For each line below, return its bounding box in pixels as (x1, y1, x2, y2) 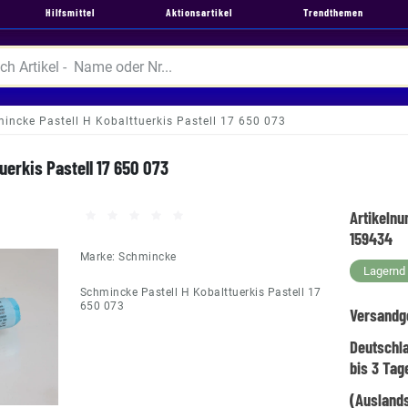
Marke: (79, 250, 119, 263)
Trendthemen (303, 5, 363, 18)
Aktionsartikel (166, 5, 232, 18)
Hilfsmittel (46, 5, 95, 18)
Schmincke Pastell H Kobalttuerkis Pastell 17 (79, 286, 321, 299)
